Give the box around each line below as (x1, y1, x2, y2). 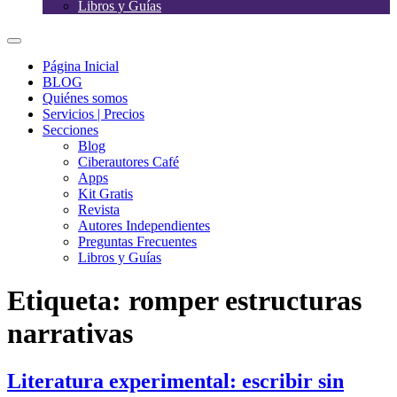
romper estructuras (128, 284, 362, 317)
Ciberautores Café (78, 154, 179, 169)
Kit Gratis (78, 186, 133, 201)
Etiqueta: (7, 284, 128, 317)
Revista (78, 202, 120, 217)
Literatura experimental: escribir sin (7, 369, 344, 393)
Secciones (43, 122, 98, 137)
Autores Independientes (78, 218, 210, 233)
